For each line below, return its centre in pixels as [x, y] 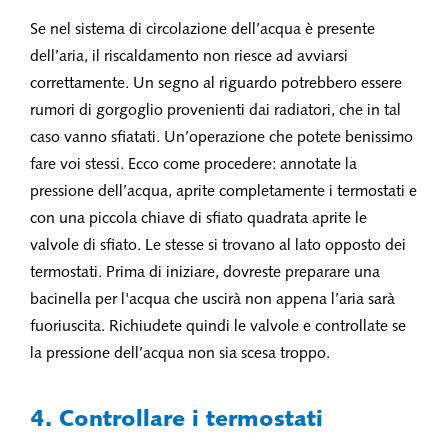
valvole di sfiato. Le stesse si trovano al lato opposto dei [218, 246]
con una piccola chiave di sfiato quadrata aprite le [198, 219]
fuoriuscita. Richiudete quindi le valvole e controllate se [218, 327]
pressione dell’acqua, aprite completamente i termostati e [223, 192]
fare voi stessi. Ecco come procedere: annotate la [193, 165]
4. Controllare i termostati [176, 420]
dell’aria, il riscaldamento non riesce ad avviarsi [189, 57]
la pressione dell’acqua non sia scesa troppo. [180, 354]
